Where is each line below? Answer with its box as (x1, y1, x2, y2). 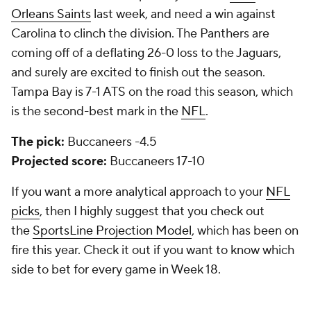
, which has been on (192, 223, 299, 239)
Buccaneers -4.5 (65, 134, 157, 150)
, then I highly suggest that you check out (40, 203, 264, 219)
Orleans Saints (11, 6, 91, 22)
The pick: (11, 134, 65, 150)
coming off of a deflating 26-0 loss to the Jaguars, (11, 45, 281, 61)
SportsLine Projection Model (33, 223, 192, 239)
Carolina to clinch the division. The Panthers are (11, 26, 269, 42)
